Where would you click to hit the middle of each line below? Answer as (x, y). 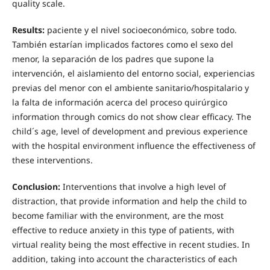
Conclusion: (36, 187)
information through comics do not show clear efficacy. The (131, 117)
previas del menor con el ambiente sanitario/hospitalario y (130, 88)
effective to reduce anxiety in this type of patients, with (123, 230)
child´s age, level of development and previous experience (130, 131)
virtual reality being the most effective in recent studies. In (131, 245)
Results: (28, 30)
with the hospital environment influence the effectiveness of (133, 146)
